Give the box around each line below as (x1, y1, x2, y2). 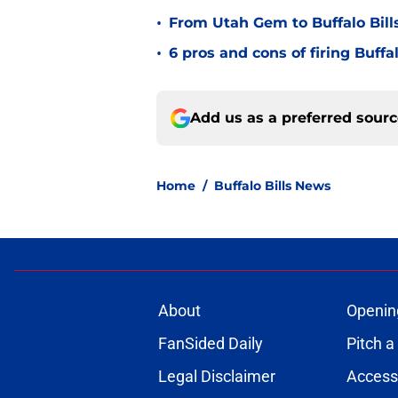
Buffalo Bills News (214, 178, 330, 195)
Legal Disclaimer (157, 367, 275, 386)
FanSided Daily (157, 334, 263, 354)
